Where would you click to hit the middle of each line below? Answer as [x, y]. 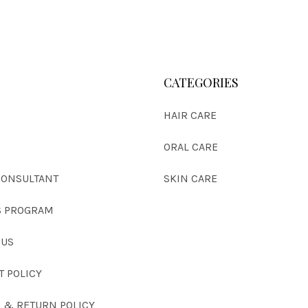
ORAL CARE [191, 146]
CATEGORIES [201, 82]
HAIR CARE [190, 115]
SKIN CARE [191, 178]
